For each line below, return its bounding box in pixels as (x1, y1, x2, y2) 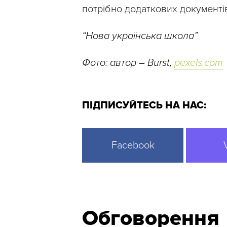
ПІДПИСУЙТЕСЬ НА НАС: (82, 99, 206, 112)
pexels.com (174, 57, 223, 69)
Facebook (111, 139, 155, 152)
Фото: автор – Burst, (82, 57, 174, 69)
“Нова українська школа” (82, 30, 198, 43)
